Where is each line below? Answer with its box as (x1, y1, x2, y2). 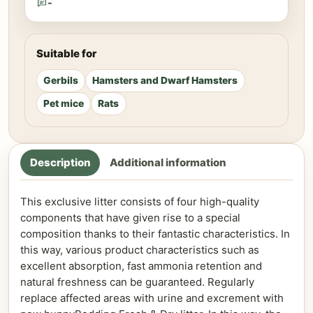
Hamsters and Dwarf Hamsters (92, 74, 238, 86)
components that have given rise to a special (20, 210, 240, 224)
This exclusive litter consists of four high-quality (20, 194, 259, 208)
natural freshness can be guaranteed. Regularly (20, 275, 254, 289)
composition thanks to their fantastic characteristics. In (20, 226, 290, 240)
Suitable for (36, 47, 96, 61)
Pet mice (43, 97, 84, 109)
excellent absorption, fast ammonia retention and (20, 259, 262, 272)
